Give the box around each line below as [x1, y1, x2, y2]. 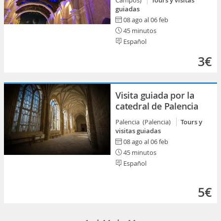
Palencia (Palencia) [115, 117, 174, 126]
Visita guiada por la [115, 89, 195, 101]
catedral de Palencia [115, 100, 199, 112]
